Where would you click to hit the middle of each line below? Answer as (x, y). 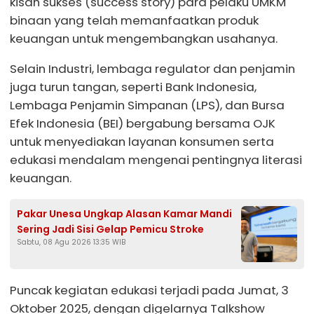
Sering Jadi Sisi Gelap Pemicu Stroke (110, 229)
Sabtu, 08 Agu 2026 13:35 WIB (71, 242)
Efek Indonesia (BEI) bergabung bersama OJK (143, 124)
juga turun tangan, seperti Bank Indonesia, (133, 87)
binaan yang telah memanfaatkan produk (134, 21)
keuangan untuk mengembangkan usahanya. (144, 39)
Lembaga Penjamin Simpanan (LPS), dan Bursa (147, 105)
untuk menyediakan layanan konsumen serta (142, 142)
